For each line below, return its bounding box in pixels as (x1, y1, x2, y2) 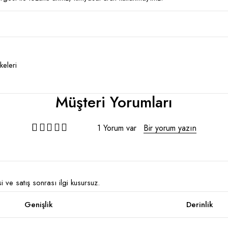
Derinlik (186, 199, 213, 210)
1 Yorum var (97, 122, 136, 134)
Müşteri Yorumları (55, 91, 173, 113)
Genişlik (24, 199, 53, 210)
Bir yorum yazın (144, 122, 196, 134)
